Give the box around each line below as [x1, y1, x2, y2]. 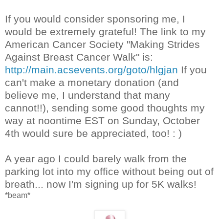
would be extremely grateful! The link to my [5, 25, 206, 37]
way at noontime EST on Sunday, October [5, 114, 200, 126]
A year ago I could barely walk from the [5, 153, 187, 164]
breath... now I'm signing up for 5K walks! [5, 178, 197, 190]
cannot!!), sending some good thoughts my [5, 102, 205, 113]
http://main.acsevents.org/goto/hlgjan [5, 64, 178, 75]
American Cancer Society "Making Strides [5, 38, 200, 50]
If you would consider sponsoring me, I [5, 13, 185, 24]
